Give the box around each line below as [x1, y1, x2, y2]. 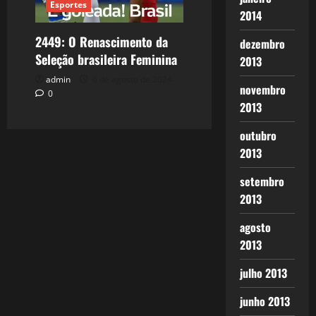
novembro [239, 81, 286, 98]
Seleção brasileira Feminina [35, 49, 177, 68]
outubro [239, 127, 276, 144]
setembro [239, 173, 284, 190]
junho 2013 [239, 293, 290, 310]
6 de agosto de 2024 [90, 73, 172, 85]
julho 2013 [239, 265, 287, 281]
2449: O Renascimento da [35, 32, 168, 51]
